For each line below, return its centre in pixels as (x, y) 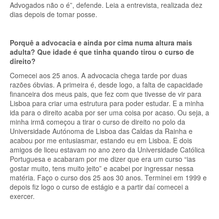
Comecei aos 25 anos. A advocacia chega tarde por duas (99, 75)
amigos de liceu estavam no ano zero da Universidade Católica (107, 150)
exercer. (22, 196)
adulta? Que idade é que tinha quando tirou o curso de (102, 52)
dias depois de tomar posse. (55, 14)
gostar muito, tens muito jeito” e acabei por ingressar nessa (102, 168)
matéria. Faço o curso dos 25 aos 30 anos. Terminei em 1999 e (108, 177)
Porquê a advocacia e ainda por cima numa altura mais (101, 43)
